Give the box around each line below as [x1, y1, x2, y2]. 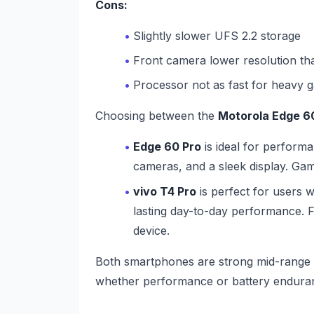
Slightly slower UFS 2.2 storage [133, 28, 301, 43]
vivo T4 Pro [133, 184, 197, 198]
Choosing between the [95, 109, 218, 123]
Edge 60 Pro [133, 139, 202, 154]
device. [133, 223, 170, 238]
